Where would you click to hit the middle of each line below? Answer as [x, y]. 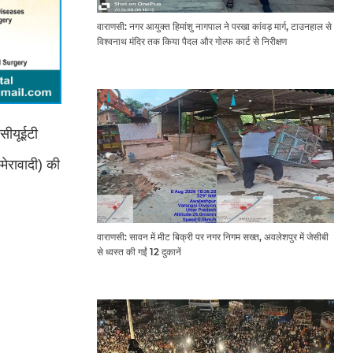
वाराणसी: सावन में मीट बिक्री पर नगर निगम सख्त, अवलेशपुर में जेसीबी [212, 236]
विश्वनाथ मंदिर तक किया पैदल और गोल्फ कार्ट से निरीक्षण [191, 42]
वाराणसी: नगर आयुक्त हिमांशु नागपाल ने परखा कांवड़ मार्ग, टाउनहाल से [214, 27]
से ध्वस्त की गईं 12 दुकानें [139, 251]
